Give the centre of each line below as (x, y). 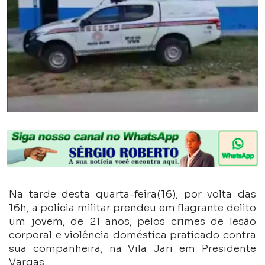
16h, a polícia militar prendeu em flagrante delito (132, 208)
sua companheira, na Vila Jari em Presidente (132, 249)
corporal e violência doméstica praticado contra (132, 235)
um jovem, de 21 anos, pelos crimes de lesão (132, 222)
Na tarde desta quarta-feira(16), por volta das (132, 195)
